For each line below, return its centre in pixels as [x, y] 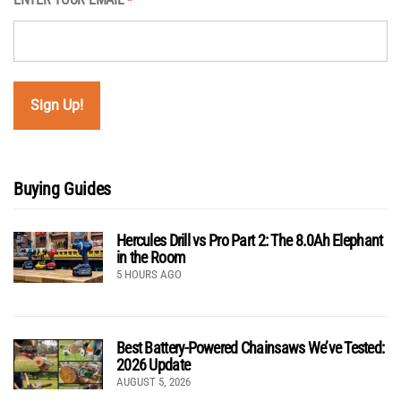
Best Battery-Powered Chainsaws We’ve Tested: [251, 347]
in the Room [151, 257]
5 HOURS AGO [149, 274]
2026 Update [154, 364]
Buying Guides [62, 188]
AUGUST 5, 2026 [154, 381]
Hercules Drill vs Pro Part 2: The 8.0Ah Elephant [250, 240]
